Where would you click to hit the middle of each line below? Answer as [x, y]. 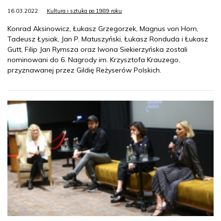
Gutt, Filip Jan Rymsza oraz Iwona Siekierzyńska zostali [97, 50]
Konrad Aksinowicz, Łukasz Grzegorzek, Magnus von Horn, [103, 29]
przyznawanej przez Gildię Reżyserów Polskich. [84, 70]
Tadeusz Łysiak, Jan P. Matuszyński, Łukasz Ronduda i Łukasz [108, 39]
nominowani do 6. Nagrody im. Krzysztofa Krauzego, [94, 60]
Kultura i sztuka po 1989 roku [84, 11]
